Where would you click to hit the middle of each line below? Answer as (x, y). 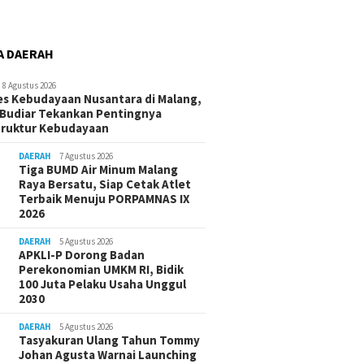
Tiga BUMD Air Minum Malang (99, 170)
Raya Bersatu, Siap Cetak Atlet (105, 184)
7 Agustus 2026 (87, 156)
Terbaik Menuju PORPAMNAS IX (105, 199)
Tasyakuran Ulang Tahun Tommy (110, 340)
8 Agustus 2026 (30, 86)
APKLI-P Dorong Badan (82, 255)
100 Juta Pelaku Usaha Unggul (103, 284)
